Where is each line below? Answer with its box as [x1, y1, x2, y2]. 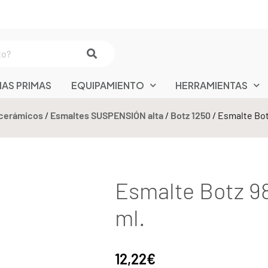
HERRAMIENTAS [175, 78, 248, 92]
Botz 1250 [170, 109, 211, 121]
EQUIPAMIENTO [71, 78, 144, 92]
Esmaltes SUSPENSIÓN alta [50, 109, 163, 121]
